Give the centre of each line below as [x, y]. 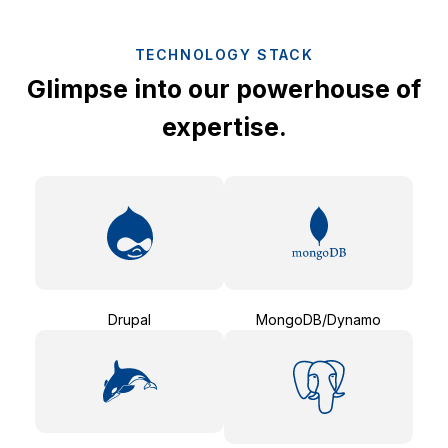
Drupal [129, 320]
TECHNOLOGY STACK [224, 55]
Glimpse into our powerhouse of [224, 89]
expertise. [224, 127]
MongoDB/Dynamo [318, 320]
